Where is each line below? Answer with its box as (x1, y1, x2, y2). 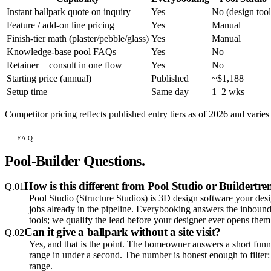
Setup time (7, 87, 47, 97)
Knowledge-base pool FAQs (7, 47, 116, 57)
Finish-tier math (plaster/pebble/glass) (7, 33, 149, 44)
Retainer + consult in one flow (7, 60, 122, 71)
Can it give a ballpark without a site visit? (24, 226, 221, 239)
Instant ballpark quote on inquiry (7, 7, 131, 18)
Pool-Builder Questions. (5, 152, 145, 169)
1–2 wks (212, 87, 244, 97)
